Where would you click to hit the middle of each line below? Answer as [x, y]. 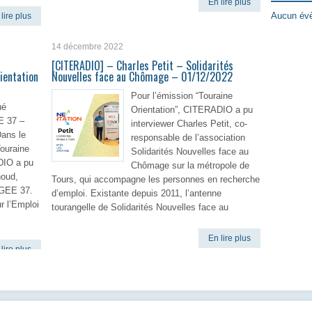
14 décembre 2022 [87, 47]
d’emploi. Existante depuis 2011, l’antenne [136, 193]
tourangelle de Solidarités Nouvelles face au [140, 207]
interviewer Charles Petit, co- [189, 124]
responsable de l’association [188, 138]
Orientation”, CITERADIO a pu [192, 110]
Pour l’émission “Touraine [182, 96]
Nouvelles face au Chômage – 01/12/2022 [142, 77]
